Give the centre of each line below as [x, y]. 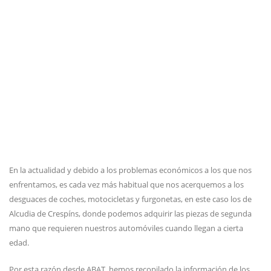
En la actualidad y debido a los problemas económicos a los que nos [130, 170]
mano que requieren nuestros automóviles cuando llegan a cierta [126, 228]
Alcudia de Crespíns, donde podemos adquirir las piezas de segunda [130, 214]
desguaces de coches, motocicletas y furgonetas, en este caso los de [130, 199]
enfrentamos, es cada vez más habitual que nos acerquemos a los [126, 184]
